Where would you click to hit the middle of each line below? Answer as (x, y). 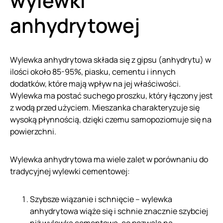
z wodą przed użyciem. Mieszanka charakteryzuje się (105, 108)
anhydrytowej (75, 25)
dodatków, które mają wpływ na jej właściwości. (95, 84)
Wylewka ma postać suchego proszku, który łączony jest (111, 96)
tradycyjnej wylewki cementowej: (70, 171)
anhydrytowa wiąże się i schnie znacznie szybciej (119, 211)
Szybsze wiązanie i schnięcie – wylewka (101, 199)
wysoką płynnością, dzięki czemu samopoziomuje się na (111, 119)
